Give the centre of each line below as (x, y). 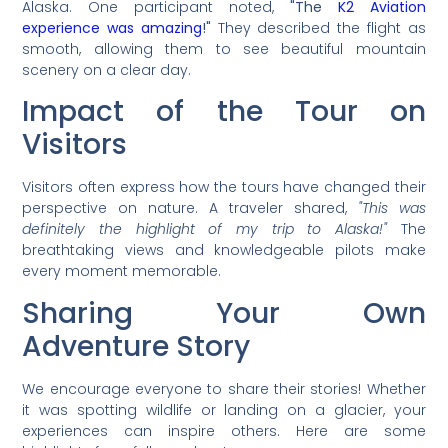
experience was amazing (112, 27)
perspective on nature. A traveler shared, (190, 208)
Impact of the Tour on (224, 112)
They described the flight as (318, 27)
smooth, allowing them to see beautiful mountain (224, 48)
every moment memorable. (122, 271)
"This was (391, 208)
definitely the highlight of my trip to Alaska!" (204, 229)
